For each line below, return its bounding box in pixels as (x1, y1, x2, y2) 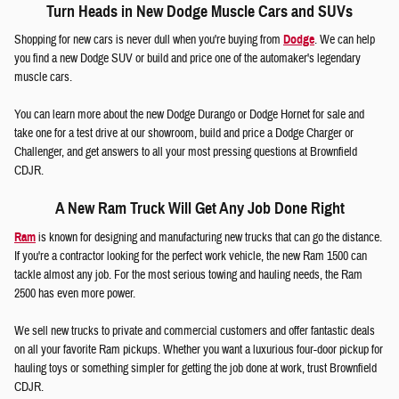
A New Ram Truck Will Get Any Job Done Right (54, 199, 345, 219)
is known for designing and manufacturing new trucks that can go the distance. (36, 229, 382, 246)
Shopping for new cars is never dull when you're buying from (14, 32, 283, 49)
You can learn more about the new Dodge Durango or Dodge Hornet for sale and (14, 107, 364, 124)
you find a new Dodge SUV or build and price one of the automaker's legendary (14, 51, 361, 68)
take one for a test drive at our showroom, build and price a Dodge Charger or (14, 126, 354, 142)
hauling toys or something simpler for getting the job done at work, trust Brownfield (14, 360, 377, 377)
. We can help (314, 32, 375, 49)
